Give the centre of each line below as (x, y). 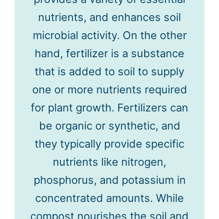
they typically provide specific (109, 144)
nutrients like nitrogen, (109, 162)
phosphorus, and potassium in (109, 180)
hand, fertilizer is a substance (109, 53)
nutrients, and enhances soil (109, 17)
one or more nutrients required (109, 89)
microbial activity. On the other (109, 35)
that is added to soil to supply (109, 71)
